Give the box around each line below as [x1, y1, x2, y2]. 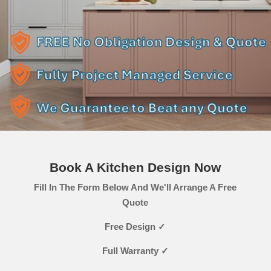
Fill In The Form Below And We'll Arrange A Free [34, 182, 237, 192]
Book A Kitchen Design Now [50, 160, 221, 174]
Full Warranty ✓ [102, 246, 169, 256]
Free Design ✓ [105, 221, 166, 232]
